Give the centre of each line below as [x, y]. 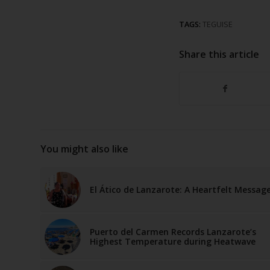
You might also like [84, 149]
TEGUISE [218, 25]
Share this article [219, 55]
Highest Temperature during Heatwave [173, 242]
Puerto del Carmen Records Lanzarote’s [173, 232]
